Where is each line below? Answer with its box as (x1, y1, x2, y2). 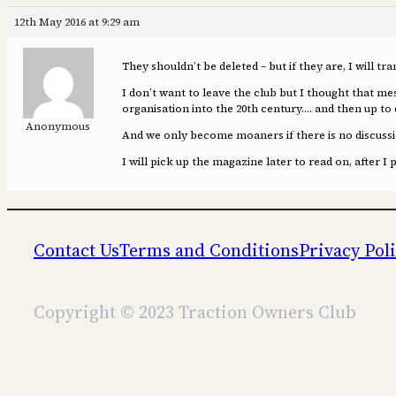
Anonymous (26, 118, 90, 133)
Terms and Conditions (119, 237, 299, 263)
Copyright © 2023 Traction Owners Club (34, 299, 356, 324)
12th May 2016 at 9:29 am (14, 14, 140, 29)
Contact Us (34, 237, 119, 263)
